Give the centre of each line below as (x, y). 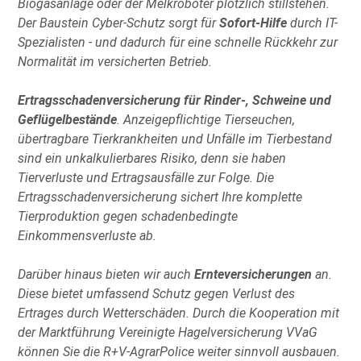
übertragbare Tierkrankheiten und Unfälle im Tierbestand (175, 139)
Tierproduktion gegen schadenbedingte (128, 216)
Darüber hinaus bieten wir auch (106, 274)
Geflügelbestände (68, 119)
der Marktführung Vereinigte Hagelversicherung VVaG (168, 332)
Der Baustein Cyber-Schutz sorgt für (119, 23)
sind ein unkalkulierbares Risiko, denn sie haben (152, 158)
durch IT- (313, 23)
